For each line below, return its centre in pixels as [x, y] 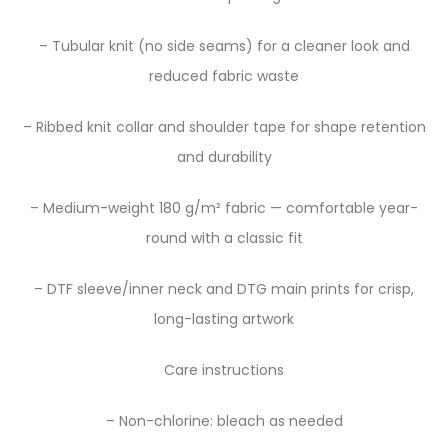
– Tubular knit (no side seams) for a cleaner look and [224, 46]
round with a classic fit [224, 238]
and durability [224, 157]
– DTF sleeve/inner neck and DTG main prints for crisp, [224, 289]
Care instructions [224, 370]
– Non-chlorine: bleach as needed [224, 421]
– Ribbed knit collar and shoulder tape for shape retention [224, 127]
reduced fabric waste [224, 76]
